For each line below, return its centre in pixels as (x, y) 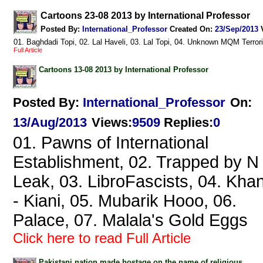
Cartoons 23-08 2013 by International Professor (145, 16)
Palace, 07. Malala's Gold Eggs (130, 220)
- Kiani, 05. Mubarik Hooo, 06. (125, 201)
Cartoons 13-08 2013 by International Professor (124, 70)
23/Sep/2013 (237, 29)
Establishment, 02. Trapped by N (136, 162)
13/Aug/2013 (50, 123)
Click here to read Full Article (102, 238)
